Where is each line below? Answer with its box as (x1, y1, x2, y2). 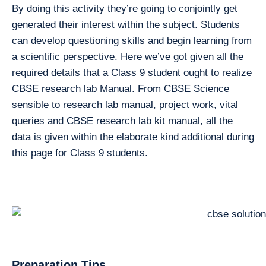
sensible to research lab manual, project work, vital (12, 99, 238, 110)
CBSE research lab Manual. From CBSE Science (12, 83, 229, 94)
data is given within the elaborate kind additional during (12, 131, 254, 142)
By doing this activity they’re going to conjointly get (12, 2, 237, 14)
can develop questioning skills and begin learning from (12, 34, 252, 46)
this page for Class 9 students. (12, 147, 148, 159)
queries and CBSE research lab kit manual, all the (12, 115, 233, 126)
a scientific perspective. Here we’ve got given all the (12, 50, 243, 62)
